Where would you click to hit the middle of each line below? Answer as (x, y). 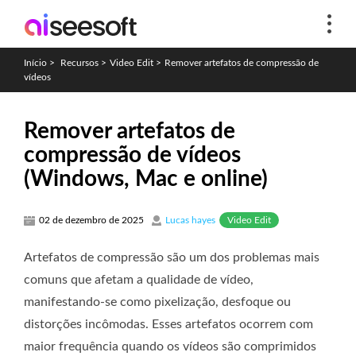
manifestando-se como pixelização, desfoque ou (157, 302)
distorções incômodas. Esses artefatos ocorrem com (168, 324)
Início (35, 63)
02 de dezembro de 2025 (91, 220)
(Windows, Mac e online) (146, 179)
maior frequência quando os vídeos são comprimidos (170, 346)
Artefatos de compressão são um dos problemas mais (172, 257)
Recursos (79, 63)
